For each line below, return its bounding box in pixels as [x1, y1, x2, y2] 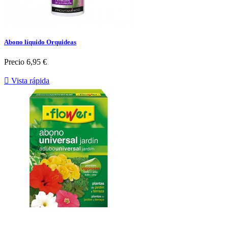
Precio [4, 58, 24, 67]
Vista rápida [9, 76, 49, 85]
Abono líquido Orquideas [4, 38, 76, 46]
